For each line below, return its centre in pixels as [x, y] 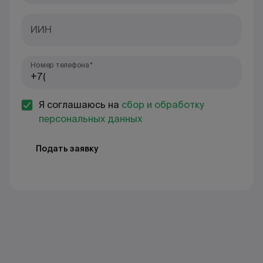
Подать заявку [67, 148]
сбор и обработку [163, 104]
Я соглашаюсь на [80, 104]
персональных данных [90, 119]
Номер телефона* [62, 65]
